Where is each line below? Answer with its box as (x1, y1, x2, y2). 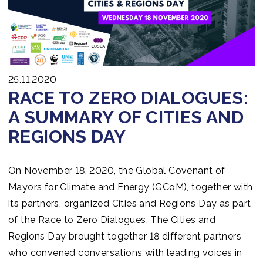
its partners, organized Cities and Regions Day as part (8, 198, 251, 210)
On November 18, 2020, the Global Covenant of (8, 165, 225, 177)
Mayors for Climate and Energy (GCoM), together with (8, 181, 253, 193)
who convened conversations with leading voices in (8, 247, 242, 259)
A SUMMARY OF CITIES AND (8, 107, 244, 128)
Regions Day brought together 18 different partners (8, 231, 241, 242)
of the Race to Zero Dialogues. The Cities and (8, 214, 215, 226)
